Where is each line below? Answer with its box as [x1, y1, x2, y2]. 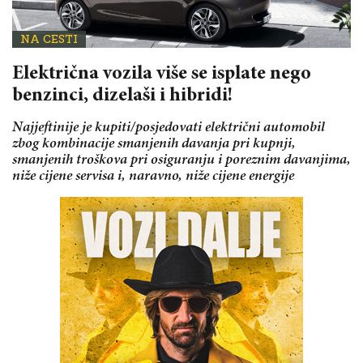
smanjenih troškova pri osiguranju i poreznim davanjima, [12, 152, 351, 168]
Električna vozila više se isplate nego [12, 64, 311, 84]
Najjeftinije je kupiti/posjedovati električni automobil [12, 120, 325, 135]
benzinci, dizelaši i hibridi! [12, 86, 233, 106]
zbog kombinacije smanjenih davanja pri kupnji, [12, 136, 296, 152]
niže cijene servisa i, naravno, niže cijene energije [12, 169, 294, 184]
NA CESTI [20, 32, 78, 46]
